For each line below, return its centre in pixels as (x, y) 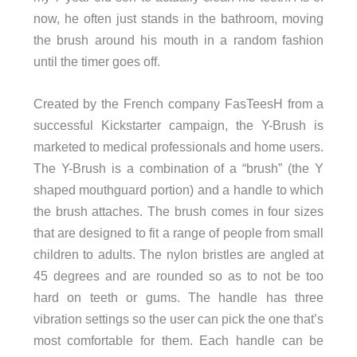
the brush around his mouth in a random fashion (178, 39)
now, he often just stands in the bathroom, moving (178, 18)
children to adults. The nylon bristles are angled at (178, 254)
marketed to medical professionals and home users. (178, 146)
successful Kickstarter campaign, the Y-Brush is (178, 125)
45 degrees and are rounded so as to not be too (178, 275)
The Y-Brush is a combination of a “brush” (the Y (178, 168)
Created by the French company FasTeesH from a (178, 103)
